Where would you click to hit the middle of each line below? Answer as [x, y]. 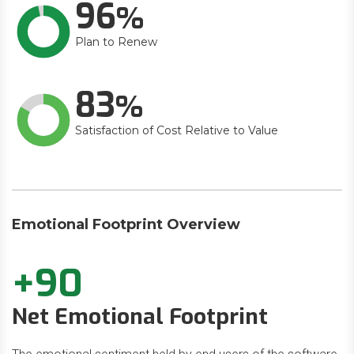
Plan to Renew [116, 42]
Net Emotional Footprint [140, 316]
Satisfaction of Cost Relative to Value [177, 130]
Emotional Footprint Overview [126, 224]
